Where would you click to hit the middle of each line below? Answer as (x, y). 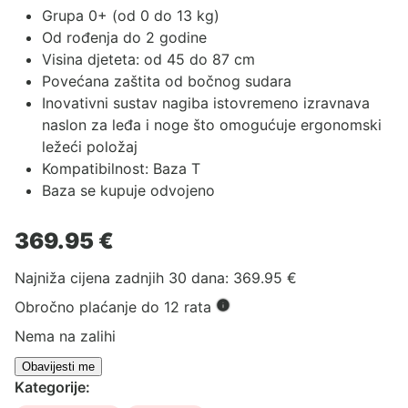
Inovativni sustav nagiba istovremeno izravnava (206, 103)
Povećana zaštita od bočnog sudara (167, 82)
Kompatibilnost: (97, 169)
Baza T (177, 169)
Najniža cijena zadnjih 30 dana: (124, 278)
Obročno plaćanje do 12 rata (115, 307)
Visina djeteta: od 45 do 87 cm (148, 60)
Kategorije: (52, 388)
